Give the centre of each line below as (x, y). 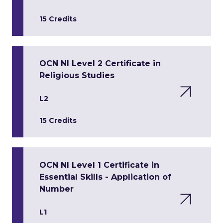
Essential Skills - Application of (105, 177)
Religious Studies (77, 75)
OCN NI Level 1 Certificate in (99, 165)
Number (56, 189)
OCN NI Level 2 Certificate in (100, 63)
